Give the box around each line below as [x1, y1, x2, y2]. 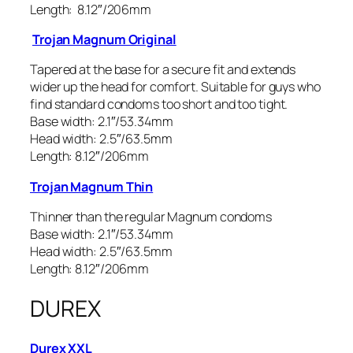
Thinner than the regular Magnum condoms [30, 207, 273, 225]
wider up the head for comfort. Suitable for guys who [30, 78, 321, 96]
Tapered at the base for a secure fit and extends [30, 61, 296, 79]
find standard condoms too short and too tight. [30, 95, 288, 113]
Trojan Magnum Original [32, 31, 176, 49]
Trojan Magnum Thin [30, 177, 154, 195]
